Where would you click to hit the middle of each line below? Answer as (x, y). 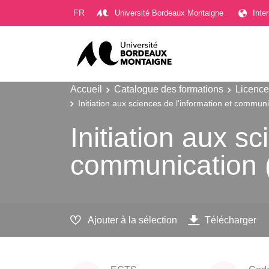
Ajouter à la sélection (132, 220)
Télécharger (231, 220)
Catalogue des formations (169, 89)
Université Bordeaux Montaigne (169, 13)
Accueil (86, 89)
